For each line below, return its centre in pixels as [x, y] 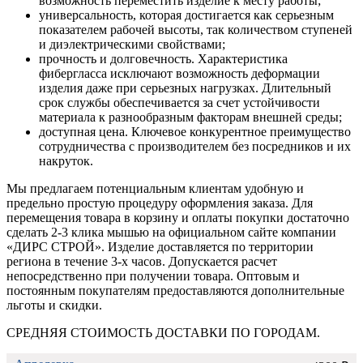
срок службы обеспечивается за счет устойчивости [179, 102]
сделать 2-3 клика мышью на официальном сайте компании [171, 232]
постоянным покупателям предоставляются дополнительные [175, 290]
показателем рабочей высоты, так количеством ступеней [196, 29]
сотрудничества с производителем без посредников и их [195, 146]
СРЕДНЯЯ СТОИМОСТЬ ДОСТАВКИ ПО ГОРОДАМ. [163, 332]
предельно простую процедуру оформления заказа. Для [160, 203]
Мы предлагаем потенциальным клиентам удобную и [155, 188]
